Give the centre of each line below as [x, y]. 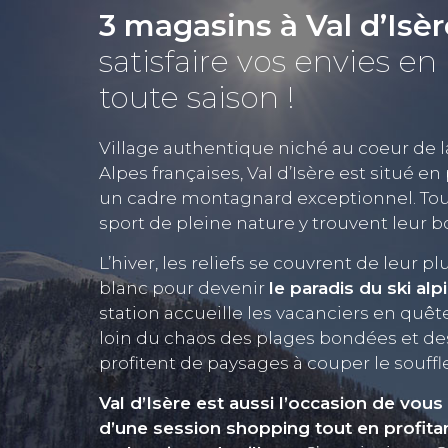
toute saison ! [197, 98]
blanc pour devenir [184, 288]
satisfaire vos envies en [268, 62]
